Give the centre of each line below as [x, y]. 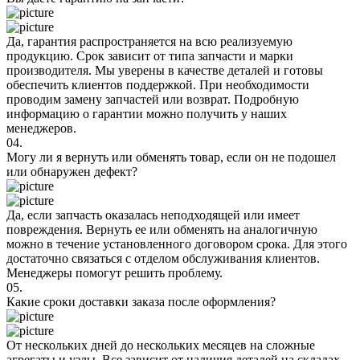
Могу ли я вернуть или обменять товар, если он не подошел [171, 157]
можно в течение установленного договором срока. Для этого [177, 243]
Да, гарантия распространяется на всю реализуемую [149, 41]
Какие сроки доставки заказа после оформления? [141, 301]
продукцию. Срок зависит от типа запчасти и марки [150, 55]
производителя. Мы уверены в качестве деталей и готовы [165, 70]
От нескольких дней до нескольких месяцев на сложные [161, 345]
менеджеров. [41, 128]
